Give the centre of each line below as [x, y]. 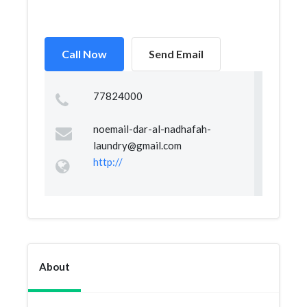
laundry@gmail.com [137, 145]
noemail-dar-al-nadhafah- [152, 129]
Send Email [176, 54]
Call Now [84, 54]
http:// [108, 162]
